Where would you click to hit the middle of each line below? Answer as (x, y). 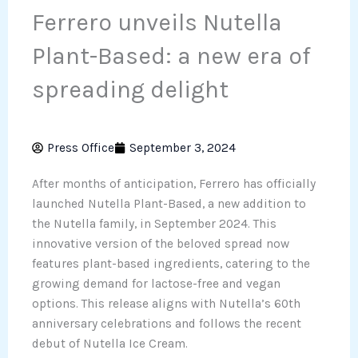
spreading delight (130, 89)
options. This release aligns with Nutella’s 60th (166, 303)
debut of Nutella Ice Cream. (110, 343)
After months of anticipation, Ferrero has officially (174, 183)
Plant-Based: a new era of (171, 56)
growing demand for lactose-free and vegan (156, 283)
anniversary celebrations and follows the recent (167, 323)
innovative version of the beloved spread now (161, 243)
